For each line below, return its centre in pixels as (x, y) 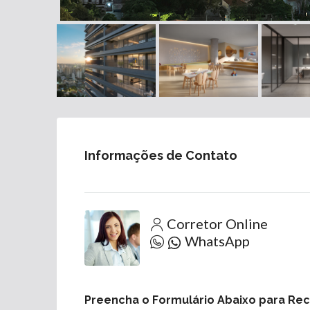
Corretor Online (217, 224)
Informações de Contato (161, 155)
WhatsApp (217, 241)
